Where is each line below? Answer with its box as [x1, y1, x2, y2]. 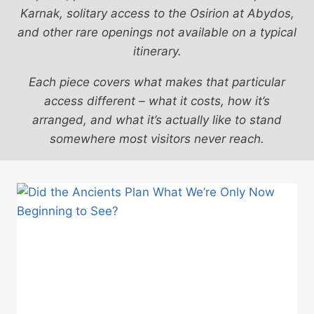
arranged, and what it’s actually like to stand [32, 113, 282, 127]
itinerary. [132, 44, 182, 58]
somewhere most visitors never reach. [50, 132, 264, 146]
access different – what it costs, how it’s [44, 94, 270, 108]
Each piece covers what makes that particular [29, 75, 285, 89]
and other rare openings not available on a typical [18, 25, 296, 39]
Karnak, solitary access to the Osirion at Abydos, [20, 6, 294, 20]
